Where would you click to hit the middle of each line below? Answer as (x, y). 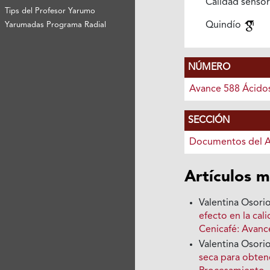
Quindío (224, 26)
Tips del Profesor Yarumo (50, 11)
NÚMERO (209, 68)
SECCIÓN (209, 121)
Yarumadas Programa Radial (56, 25)
